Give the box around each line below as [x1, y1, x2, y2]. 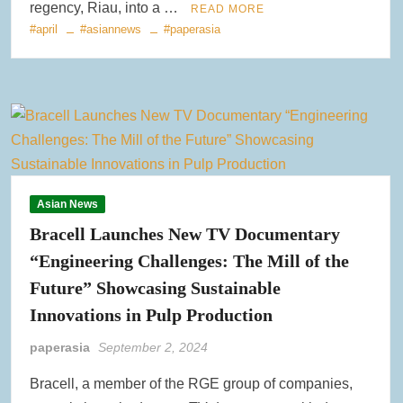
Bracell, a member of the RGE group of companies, [30, 376, 354, 392]
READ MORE [191, 3, 265, 16]
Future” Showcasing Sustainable [30, 278, 282, 299]
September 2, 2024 [98, 340, 209, 355]
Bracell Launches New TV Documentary [30, 224, 341, 245]
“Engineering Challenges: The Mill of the [30, 251, 350, 272]
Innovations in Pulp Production [30, 305, 273, 326]
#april [30, 22, 58, 37]
